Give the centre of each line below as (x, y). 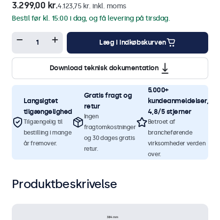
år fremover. (40, 143)
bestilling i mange (47, 132)
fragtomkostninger (110, 127)
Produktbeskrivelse (65, 184)
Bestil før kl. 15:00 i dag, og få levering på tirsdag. (91, 18)
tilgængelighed (48, 111)
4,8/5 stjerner (169, 111)
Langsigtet (41, 101)
